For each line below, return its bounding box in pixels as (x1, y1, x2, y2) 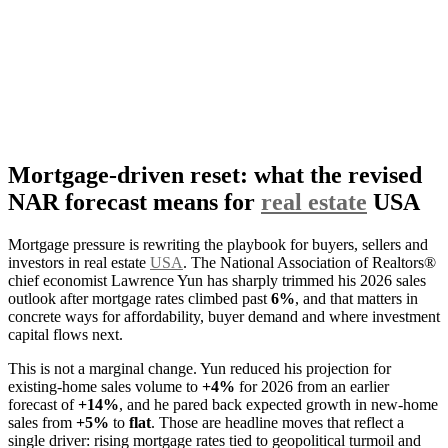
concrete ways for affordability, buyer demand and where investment (8, 307, 440, 325)
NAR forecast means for (8, 188, 261, 215)
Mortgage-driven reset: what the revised (8, 161, 422, 188)
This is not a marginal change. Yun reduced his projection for (8, 359, 391, 377)
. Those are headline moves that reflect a (151, 413, 404, 431)
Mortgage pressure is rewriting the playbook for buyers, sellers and (8, 235, 428, 253)
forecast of (8, 395, 78, 413)
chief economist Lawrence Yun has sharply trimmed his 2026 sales (8, 271, 426, 289)
